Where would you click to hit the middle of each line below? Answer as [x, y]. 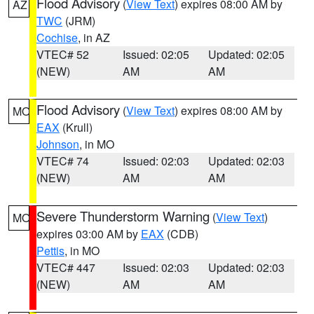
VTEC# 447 [66, 267]
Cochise [57, 37]
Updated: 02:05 [247, 54]
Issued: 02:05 [156, 54]
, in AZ [94, 37]
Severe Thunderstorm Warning [123, 216]
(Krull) [76, 127]
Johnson [58, 144]
